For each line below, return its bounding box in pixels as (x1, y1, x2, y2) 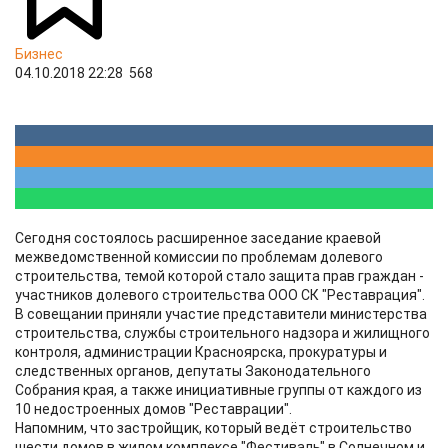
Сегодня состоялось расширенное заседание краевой (15, 230, 381, 246)
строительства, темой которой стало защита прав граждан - (15, 268, 424, 284)
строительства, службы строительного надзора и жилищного (15, 325, 430, 341)
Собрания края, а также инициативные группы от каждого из (15, 382, 422, 398)
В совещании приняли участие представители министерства (15, 306, 427, 322)
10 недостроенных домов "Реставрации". (15, 401, 292, 417)
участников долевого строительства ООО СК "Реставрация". (15, 287, 425, 303)
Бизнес (15, 46, 63, 62)
